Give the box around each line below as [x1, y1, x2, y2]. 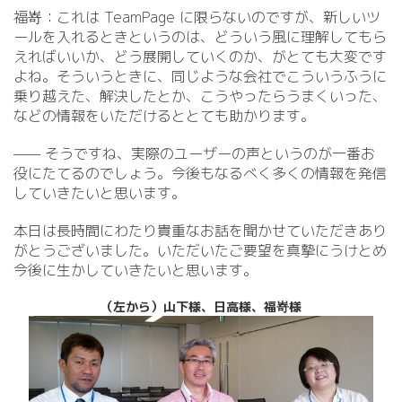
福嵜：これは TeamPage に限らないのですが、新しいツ [13, 7, 380, 27]
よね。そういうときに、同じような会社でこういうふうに [13, 66, 387, 86]
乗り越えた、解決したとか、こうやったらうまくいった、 [13, 86, 387, 106]
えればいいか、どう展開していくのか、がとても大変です [13, 47, 387, 66]
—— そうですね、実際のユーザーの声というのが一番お [13, 144, 375, 163]
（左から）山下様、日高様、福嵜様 [100, 298, 301, 315]
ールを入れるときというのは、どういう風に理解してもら [13, 27, 387, 47]
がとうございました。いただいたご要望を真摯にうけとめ [13, 240, 387, 260]
